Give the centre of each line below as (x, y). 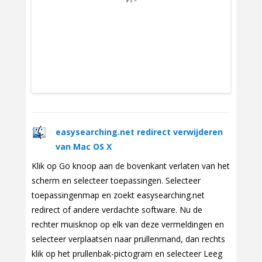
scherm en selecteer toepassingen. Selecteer (116, 181)
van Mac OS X (84, 147)
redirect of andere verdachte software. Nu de (117, 210)
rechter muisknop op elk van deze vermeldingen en (128, 225)
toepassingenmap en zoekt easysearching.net (118, 195)
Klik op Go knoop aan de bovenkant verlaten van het (131, 166)
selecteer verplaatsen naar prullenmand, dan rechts (128, 239)
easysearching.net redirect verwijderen (139, 132)
